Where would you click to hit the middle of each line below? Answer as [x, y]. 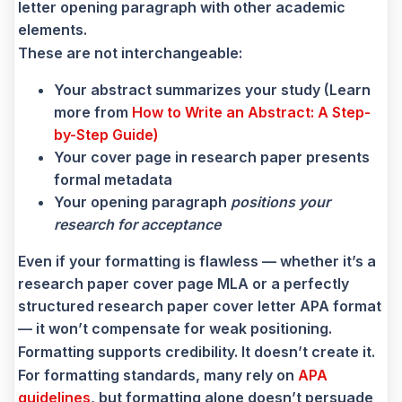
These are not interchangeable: [130, 52]
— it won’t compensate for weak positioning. [175, 328]
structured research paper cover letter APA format [200, 306]
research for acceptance [137, 224]
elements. [52, 29]
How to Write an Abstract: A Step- [251, 112]
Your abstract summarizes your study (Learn [212, 89]
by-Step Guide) [106, 134]
